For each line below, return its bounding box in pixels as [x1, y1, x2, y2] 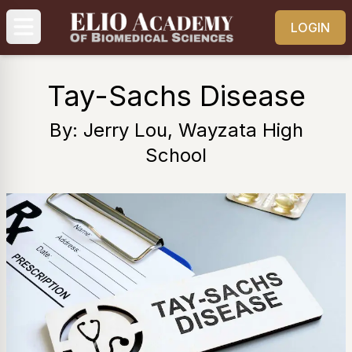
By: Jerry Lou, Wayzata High [49, 119, 303, 141]
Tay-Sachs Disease [46, 79, 306, 113]
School [145, 144, 207, 167]
